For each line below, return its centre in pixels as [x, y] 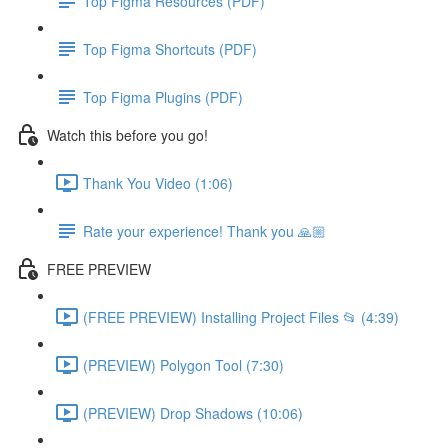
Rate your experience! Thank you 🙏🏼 [204, 230]
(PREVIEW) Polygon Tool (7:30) [183, 364]
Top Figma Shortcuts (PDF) [170, 48]
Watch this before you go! [127, 134]
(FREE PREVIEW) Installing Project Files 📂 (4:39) [241, 316]
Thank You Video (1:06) [158, 182]
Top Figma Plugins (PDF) [163, 96]
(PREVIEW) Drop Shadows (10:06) [193, 412]
